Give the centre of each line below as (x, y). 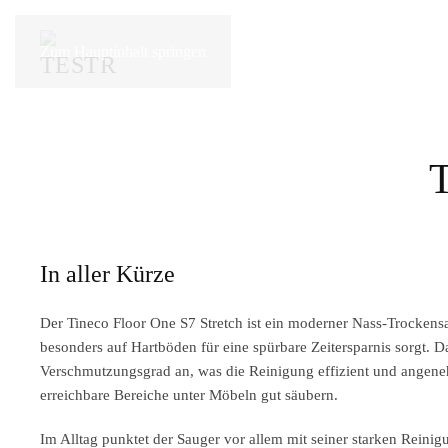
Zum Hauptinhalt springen (123, 51)
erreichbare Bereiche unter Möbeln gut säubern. (189, 395)
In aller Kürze (107, 274)
